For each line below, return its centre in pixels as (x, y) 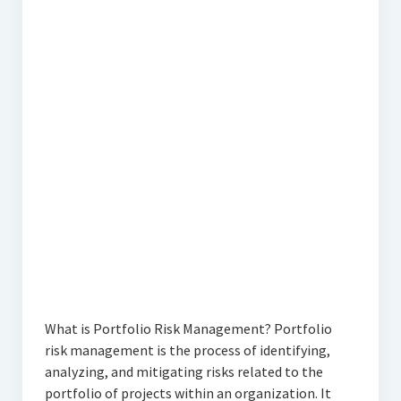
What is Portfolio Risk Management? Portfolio (188, 329)
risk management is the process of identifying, (187, 350)
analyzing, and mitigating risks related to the (183, 372)
